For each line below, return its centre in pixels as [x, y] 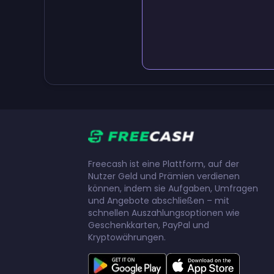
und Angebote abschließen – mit [159, 200]
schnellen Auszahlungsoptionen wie [164, 213]
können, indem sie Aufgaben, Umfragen [173, 188]
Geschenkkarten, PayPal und [149, 225]
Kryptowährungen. [127, 237]
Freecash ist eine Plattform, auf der [164, 164]
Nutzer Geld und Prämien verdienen [164, 176]
